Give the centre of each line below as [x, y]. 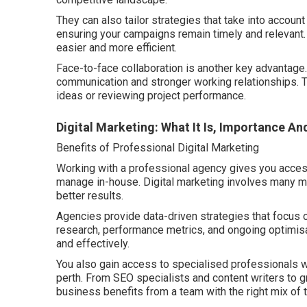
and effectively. [93, 243]
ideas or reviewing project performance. [151, 95]
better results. [90, 195]
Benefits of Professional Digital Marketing [158, 147]
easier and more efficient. [116, 47]
